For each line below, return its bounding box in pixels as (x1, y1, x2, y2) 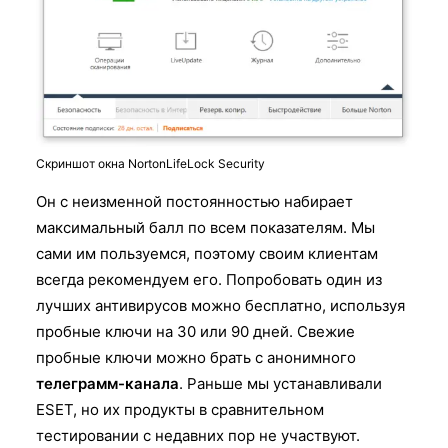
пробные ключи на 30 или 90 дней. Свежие (36, 321, 355, 341)
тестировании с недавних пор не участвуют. (36, 425, 360, 445)
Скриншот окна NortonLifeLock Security (36, 155, 265, 171)
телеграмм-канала (36, 373, 179, 393)
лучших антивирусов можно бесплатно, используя (36, 295, 405, 315)
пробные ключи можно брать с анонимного (36, 347, 356, 367)
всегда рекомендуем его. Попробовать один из (36, 269, 382, 289)
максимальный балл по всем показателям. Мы (36, 217, 375, 237)
